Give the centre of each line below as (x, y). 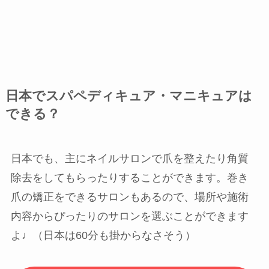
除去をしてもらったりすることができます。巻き (129, 177)
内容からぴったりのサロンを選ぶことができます (129, 216)
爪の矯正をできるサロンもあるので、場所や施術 (129, 197)
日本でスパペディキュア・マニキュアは (128, 96)
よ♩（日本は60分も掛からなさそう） (103, 235)
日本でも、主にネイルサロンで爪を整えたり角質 (129, 158)
